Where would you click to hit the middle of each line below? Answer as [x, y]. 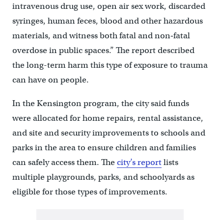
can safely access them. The [64, 163]
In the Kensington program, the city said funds [100, 104]
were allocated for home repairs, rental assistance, [108, 118]
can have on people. [50, 80]
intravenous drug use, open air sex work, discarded [109, 6]
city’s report [139, 163]
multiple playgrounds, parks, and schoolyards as [103, 177]
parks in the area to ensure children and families [104, 148]
